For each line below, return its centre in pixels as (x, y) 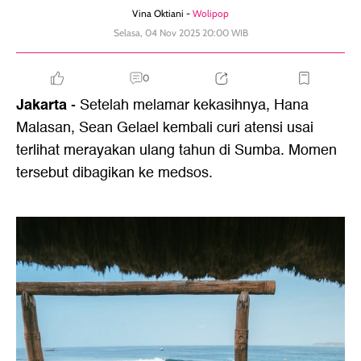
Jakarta (41, 105)
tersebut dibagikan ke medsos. (114, 173)
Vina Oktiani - (162, 13)
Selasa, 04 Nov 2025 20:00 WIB (180, 33)
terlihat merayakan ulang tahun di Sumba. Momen (176, 150)
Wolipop (211, 13)
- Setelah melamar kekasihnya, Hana (188, 105)
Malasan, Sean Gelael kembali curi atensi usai (165, 128)
